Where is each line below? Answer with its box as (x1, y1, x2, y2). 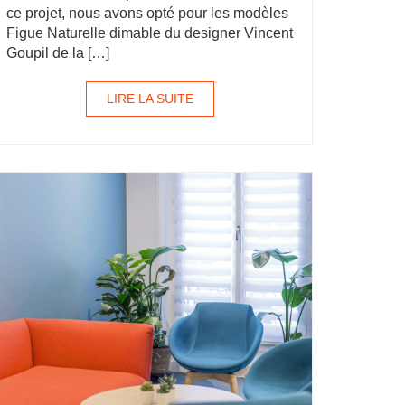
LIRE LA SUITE (107, 91, 193, 106)
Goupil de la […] (6, 45, 109, 61)
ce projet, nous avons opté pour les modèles (6, 5, 288, 21)
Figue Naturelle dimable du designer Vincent (6, 25, 293, 41)
